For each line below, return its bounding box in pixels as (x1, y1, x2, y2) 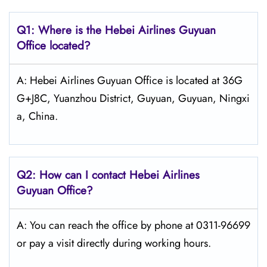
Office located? (17, 38, 91, 54)
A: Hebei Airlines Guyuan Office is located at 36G (17, 73, 243, 88)
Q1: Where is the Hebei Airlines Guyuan (17, 22, 216, 38)
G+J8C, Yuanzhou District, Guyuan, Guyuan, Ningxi (17, 91, 250, 106)
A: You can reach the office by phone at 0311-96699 (17, 218, 250, 233)
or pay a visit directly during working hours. (17, 235, 211, 251)
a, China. (17, 108, 58, 124)
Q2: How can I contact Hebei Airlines (17, 167, 200, 183)
